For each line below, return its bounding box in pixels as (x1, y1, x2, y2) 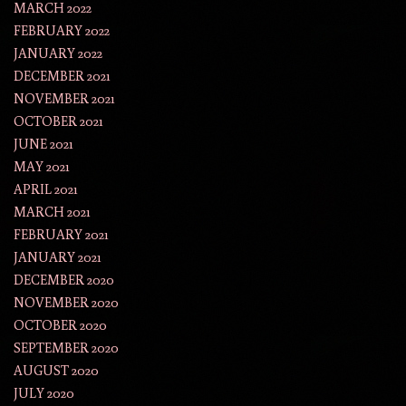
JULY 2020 (14, 384, 74, 402)
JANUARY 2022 (14, 44, 102, 63)
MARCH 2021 (14, 203, 91, 221)
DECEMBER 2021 (14, 67, 111, 85)
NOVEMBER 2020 (14, 294, 119, 312)
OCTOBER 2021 (14, 112, 103, 130)
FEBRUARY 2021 (14, 226, 109, 244)
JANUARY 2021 (14, 248, 101, 266)
